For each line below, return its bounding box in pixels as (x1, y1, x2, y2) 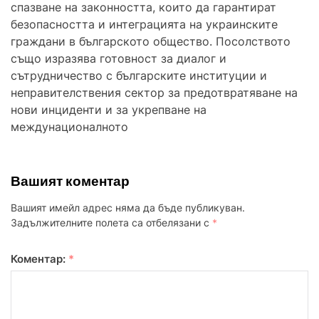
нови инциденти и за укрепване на (11, 102, 206, 117)
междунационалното (11, 119, 128, 134)
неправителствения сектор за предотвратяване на (11, 85, 298, 100)
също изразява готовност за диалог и (11, 51, 226, 66)
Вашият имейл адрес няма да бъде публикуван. (11, 201, 245, 214)
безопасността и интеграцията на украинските (11, 16, 278, 31)
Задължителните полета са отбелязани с (11, 216, 212, 229)
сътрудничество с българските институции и (11, 68, 267, 83)
